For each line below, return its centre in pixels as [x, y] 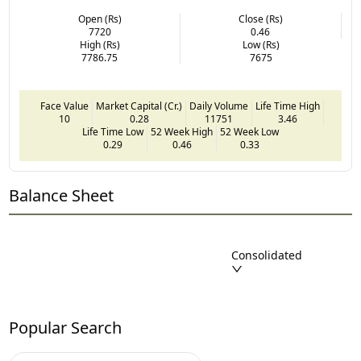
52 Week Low [249, 131]
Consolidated [266, 255]
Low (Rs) [261, 44]
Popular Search [66, 327]
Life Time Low [113, 131]
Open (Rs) [100, 19]
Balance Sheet [62, 195]
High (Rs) [100, 44]
